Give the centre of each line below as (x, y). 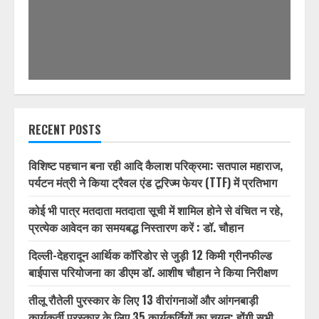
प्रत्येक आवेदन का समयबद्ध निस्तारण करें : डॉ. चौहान (137, 227)
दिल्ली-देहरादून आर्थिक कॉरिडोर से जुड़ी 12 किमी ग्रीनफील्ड (150, 255)
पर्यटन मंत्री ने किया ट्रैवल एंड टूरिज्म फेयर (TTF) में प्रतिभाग (153, 182)
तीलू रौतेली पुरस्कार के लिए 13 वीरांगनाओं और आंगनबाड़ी (143, 299)
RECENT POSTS (65, 129)
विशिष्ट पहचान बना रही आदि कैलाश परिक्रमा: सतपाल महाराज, (156, 165)
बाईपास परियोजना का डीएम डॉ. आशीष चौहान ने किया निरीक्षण (153, 272)
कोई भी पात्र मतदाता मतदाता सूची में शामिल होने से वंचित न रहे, (156, 210)
